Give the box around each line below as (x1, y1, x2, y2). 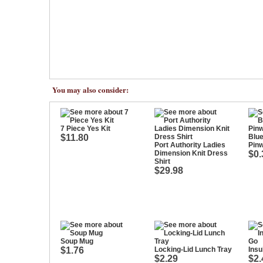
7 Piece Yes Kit (60, 124, 110, 133)
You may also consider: (52, 84, 129, 95)
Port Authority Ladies (154, 141, 225, 149)
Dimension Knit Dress (154, 149, 228, 157)
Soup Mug (60, 237, 93, 245)
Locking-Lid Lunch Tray (154, 245, 232, 254)
